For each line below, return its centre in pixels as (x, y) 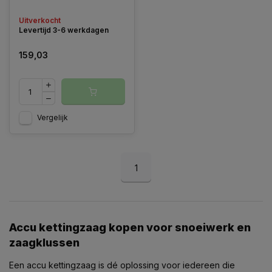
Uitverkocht (40, 20)
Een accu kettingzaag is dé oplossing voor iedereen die (122, 265)
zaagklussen (44, 243)
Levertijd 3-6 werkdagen (64, 30)
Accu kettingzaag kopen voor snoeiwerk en (130, 227)
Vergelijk (53, 117)
